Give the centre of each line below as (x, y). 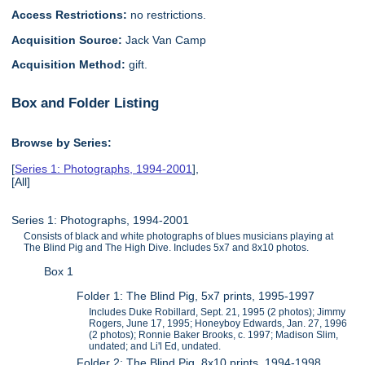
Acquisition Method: (70, 65)
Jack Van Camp (166, 40)
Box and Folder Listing (86, 102)
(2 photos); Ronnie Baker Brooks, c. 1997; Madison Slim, (214, 335)
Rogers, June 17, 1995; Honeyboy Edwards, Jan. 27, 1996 (218, 324)
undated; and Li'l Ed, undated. (155, 347)
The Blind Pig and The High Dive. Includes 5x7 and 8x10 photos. (167, 247)
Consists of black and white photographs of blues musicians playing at (179, 236)
